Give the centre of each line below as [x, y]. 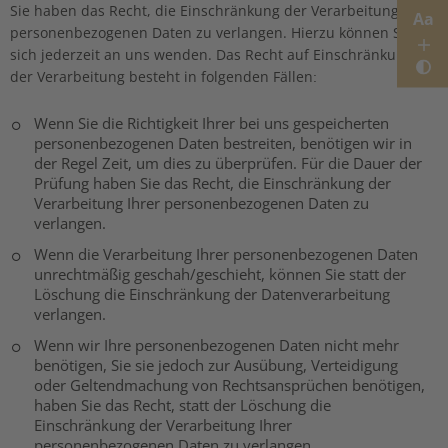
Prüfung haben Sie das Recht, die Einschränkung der [212, 183]
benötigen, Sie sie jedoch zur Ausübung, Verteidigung [216, 365]
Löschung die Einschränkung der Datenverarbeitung [212, 294]
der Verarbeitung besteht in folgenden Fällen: [163, 76]
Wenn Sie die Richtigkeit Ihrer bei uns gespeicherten [211, 123]
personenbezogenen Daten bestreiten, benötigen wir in [223, 143]
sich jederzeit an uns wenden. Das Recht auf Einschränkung [211, 54]
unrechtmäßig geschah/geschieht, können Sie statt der [220, 274]
